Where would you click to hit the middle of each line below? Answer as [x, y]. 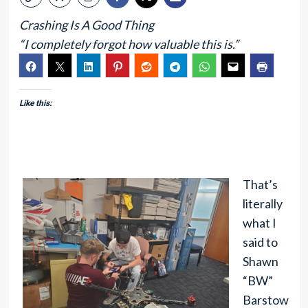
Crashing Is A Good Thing [86, 25]
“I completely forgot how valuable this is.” [129, 44]
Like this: [35, 103]
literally [262, 203]
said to [260, 242]
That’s [260, 184]
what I [259, 223]
